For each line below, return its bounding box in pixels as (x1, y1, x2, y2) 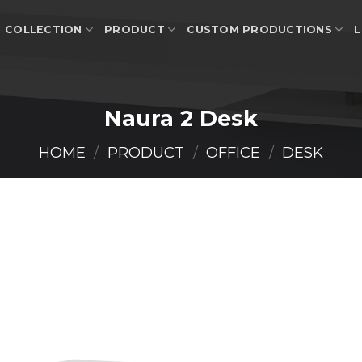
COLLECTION (5, 23, 82, 36)
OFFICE (206, 142, 261, 162)
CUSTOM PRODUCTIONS (187, 23, 332, 36)
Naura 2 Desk (104, 105, 258, 132)
